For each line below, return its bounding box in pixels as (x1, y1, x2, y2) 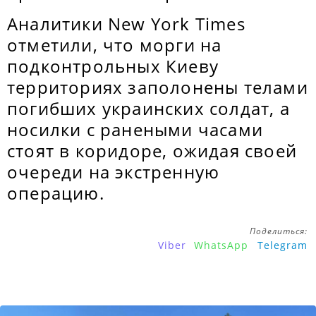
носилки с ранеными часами (7, 118, 264, 141)
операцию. (7, 181, 104, 205)
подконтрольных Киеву (7, 54, 219, 78)
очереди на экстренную (7, 160, 220, 183)
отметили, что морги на (7, 33, 222, 56)
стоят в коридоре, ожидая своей (7, 139, 298, 162)
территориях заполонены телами (7, 75, 308, 99)
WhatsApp (194, 238, 248, 252)
